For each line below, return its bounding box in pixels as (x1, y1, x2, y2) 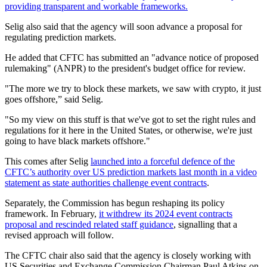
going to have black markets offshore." (5, 136, 150, 146)
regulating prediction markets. (5, 32, 116, 42)
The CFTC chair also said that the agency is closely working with (5, 250, 251, 260)
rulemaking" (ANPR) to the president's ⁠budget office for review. (5, 63, 246, 73)
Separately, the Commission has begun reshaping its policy (5, 198, 225, 208)
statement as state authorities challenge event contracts (5, 178, 207, 188)
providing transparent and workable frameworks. (5, 1, 188, 11)
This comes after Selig (5, 156, 91, 166)
